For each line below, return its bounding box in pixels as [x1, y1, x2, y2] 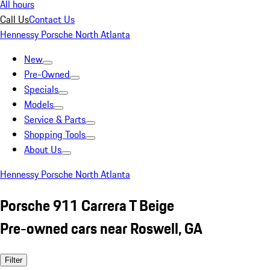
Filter [5, 255, 22, 265]
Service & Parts [24, 112, 86, 127]
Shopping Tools [24, 127, 86, 142]
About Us [24, 142, 61, 157]
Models [24, 97, 54, 111]
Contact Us [29, 12, 75, 27]
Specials [24, 82, 58, 96]
